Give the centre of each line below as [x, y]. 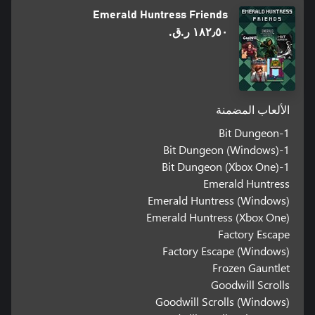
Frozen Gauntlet [251, 267]
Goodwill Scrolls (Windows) [223, 301]
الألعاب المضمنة [253, 110]
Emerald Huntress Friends [160, 14]
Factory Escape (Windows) [226, 250]
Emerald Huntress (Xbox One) [218, 217]
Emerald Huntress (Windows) [219, 200]
